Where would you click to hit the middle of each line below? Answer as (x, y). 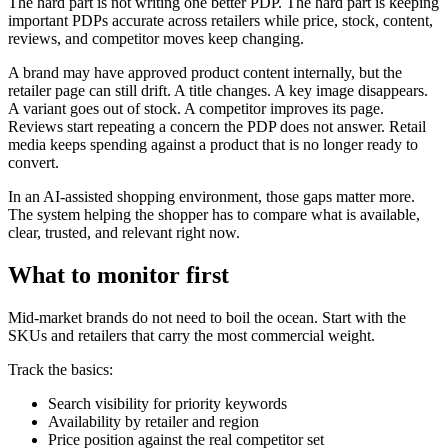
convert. (33, 163)
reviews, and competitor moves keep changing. (156, 39)
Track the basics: (60, 370)
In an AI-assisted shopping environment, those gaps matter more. (211, 197)
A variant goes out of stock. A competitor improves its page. (196, 109)
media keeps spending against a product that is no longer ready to (213, 145)
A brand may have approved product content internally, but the (205, 73)
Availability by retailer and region (153, 422)
